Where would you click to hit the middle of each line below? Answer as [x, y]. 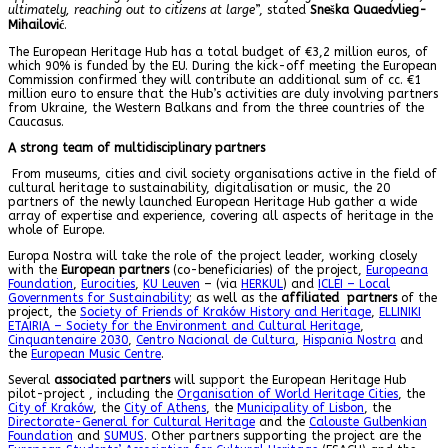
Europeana [397, 269]
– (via [220, 283]
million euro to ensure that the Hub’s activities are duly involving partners [223, 93]
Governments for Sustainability [98, 297]
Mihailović [36, 24]
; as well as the [235, 297]
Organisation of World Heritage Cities [287, 393]
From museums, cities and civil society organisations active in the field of [224, 173]
